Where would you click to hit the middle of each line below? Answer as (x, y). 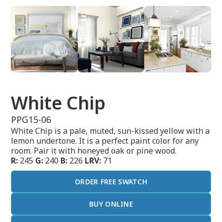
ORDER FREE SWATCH (111, 182)
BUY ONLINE (111, 204)
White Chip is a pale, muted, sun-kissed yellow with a (111, 131)
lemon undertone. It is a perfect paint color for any (105, 141)
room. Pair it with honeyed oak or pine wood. (94, 151)
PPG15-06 (31, 120)
